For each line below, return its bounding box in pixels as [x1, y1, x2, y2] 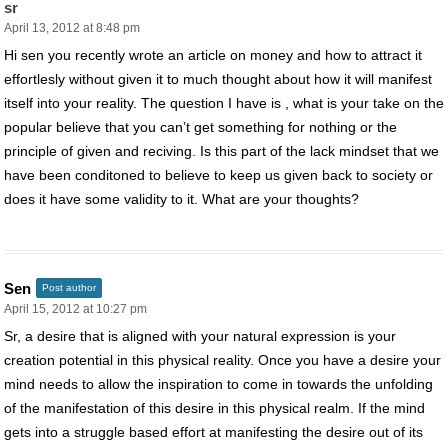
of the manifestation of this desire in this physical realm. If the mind [4, 399, 425, 416]
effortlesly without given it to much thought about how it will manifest [4, 70, 432, 87]
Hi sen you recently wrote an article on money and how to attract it [4, 46, 422, 63]
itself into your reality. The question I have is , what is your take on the [4, 94, 444, 111]
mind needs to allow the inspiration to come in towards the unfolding [4, 375, 433, 392]
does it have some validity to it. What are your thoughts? [4, 190, 359, 207]
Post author [42, 281, 96, 293]
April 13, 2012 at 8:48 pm [4, 20, 140, 35]
